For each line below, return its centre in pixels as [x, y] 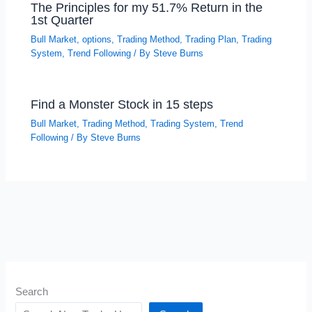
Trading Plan [211, 40]
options [97, 40]
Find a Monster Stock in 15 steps [122, 104]
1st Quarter [62, 20]
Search [32, 292]
